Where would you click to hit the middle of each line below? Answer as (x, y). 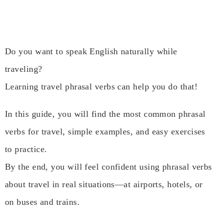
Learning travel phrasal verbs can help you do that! (101, 87)
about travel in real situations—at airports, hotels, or (104, 185)
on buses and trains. (42, 202)
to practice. (26, 149)
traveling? (24, 69)
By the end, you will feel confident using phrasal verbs (109, 167)
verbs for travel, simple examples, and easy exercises (105, 132)
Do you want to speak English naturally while (91, 52)
